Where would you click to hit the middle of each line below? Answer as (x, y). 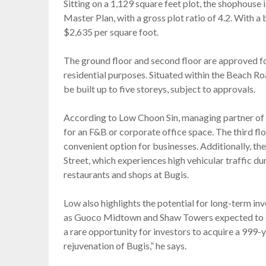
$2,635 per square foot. (111, 32)
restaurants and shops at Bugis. (126, 175)
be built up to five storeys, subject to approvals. (159, 89)
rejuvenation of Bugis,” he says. (125, 246)
